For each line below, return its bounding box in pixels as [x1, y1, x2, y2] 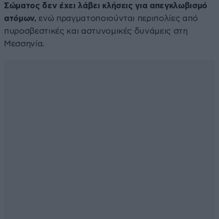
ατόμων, [4, 14, 37, 22]
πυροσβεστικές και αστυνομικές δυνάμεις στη [4, 26, 188, 35]
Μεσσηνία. [4, 39, 44, 48]
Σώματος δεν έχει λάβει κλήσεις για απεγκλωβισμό [4, 1, 208, 10]
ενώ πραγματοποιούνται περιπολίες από [36, 14, 198, 22]
